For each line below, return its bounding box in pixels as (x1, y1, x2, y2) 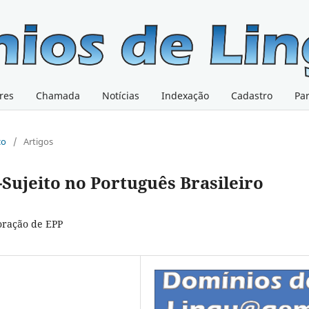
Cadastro (231, 89, 272, 103)
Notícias (102, 89, 139, 103)
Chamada (36, 89, 80, 103)
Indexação (161, 89, 209, 103)
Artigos (23, 135, 53, 148)
